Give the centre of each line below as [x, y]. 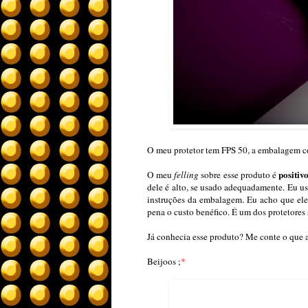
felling [187, 175]
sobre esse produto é [239, 175]
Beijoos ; [164, 262]
